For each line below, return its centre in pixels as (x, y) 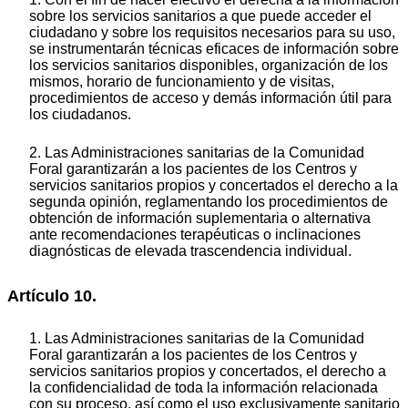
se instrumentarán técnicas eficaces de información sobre (214, 48)
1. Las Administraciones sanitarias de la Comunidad (197, 339)
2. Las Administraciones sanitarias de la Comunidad (197, 152)
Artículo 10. (52, 296)
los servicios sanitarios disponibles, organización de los (209, 65)
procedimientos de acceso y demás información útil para (210, 97)
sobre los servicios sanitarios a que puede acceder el (200, 15)
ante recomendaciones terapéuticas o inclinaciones (195, 234)
